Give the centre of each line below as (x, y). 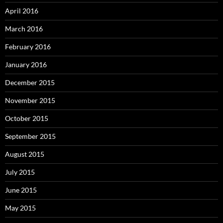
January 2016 (26, 65)
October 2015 (27, 118)
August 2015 (25, 154)
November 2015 (30, 101)
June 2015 (21, 190)
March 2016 (24, 29)
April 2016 (22, 11)
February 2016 (28, 47)
